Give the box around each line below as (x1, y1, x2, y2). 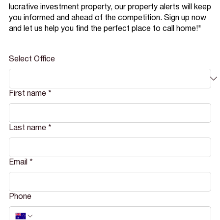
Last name (8, 125, 46, 132)
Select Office (8, 56, 55, 63)
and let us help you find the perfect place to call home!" (8, 26, 201, 33)
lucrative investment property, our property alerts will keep (8, 4, 211, 11)
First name (8, 90, 46, 98)
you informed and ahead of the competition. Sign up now (8, 15, 206, 22)
